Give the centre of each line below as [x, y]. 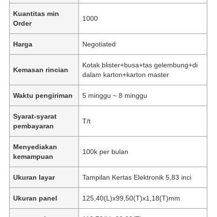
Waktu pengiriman [43, 95]
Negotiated [99, 44]
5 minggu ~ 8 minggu [115, 95]
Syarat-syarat [35, 116]
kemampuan [33, 156]
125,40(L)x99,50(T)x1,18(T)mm [132, 198]
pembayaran [34, 126]
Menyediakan [35, 147]
